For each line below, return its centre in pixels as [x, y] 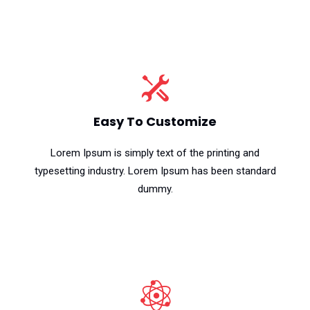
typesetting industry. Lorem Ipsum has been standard [155, 171]
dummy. [155, 189]
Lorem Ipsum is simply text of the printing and [155, 153]
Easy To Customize [155, 121]
